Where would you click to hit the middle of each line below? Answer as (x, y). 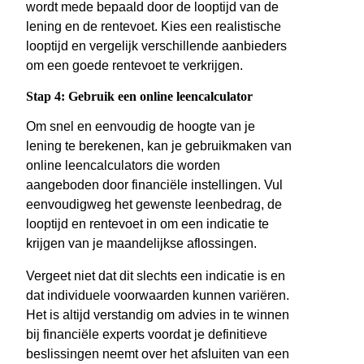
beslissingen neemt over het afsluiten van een (158, 354)
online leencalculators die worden (123, 166)
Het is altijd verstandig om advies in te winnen (158, 315)
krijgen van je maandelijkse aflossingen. (141, 244)
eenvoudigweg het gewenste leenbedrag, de (154, 205)
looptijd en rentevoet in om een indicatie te (147, 224)
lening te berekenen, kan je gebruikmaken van (159, 146)
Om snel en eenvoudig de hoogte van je (141, 127)
